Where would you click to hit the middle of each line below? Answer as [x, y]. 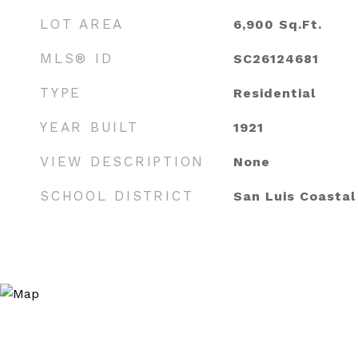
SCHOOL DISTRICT [117, 196]
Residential [274, 93]
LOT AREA [82, 24]
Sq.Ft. [300, 24]
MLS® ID [77, 58]
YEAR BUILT [89, 127]
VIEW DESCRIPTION [122, 161]
